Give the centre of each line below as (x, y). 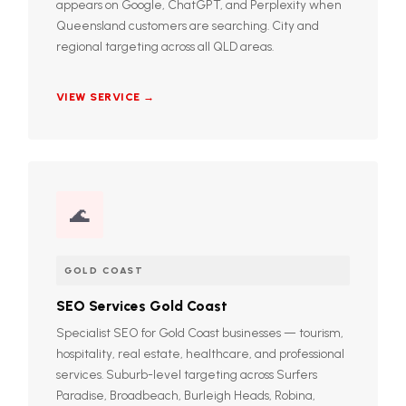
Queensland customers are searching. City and (187, 26)
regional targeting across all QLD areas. (164, 47)
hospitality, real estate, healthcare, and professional (200, 353)
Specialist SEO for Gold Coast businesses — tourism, (199, 332)
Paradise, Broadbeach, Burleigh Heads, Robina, (185, 395)
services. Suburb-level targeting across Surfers (186, 374)
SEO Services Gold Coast (141, 305)
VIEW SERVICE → (105, 97)
